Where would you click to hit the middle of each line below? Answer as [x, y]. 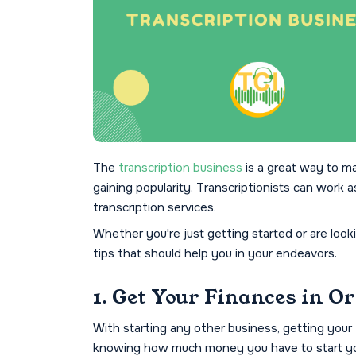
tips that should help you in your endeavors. [215, 254]
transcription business [180, 168]
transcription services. [155, 208]
